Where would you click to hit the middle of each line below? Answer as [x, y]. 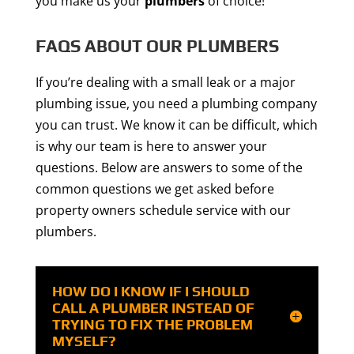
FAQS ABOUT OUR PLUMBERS [157, 46]
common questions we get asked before [154, 189]
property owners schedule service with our [163, 211]
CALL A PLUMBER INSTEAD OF [153, 308]
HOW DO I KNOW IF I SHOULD [151, 292]
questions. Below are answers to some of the [169, 168]
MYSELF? [84, 341]
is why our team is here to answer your [151, 147]
